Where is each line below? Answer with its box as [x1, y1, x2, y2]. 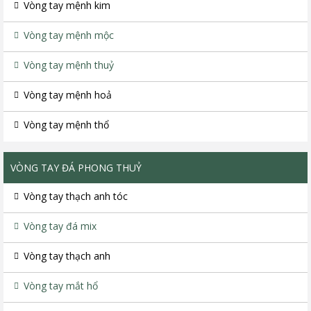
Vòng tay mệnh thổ [24, 118, 109, 132]
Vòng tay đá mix [24, 219, 96, 233]
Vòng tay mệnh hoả [24, 88, 112, 102]
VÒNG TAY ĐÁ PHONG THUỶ [10, 161, 142, 175]
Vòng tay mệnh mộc [24, 28, 114, 42]
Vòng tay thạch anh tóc [24, 190, 128, 203]
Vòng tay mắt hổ [24, 279, 98, 293]
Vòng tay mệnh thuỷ [24, 58, 114, 72]
